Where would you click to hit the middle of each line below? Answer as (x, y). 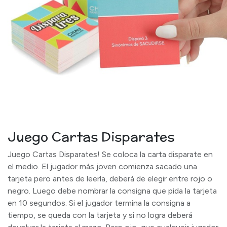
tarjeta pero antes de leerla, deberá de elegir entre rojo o (110, 179)
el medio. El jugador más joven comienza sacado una (102, 166)
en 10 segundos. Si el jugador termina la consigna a (99, 203)
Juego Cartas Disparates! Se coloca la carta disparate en (110, 154)
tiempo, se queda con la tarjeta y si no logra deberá (100, 215)
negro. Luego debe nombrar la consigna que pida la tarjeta (112, 191)
